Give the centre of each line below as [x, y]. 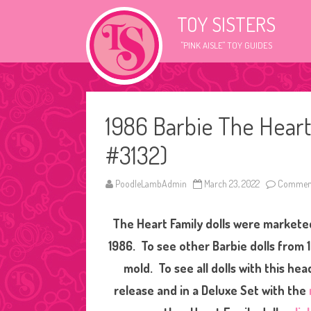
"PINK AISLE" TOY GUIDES [226, 45]
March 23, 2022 [232, 184]
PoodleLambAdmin [151, 184]
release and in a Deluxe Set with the [211, 290]
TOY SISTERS [226, 24]
